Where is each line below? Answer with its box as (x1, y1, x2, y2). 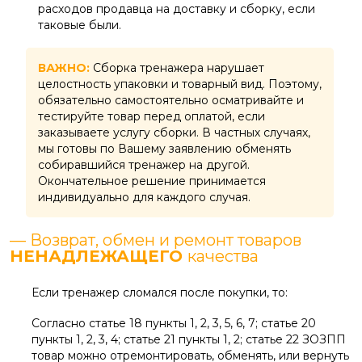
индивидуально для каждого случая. (38, 190, 250, 205)
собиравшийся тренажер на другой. (38, 158, 250, 173)
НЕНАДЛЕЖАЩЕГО (10, 246, 187, 267)
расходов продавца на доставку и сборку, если (38, 2, 315, 17)
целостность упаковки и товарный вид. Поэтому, (38, 77, 322, 92)
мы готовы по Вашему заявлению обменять (38, 141, 291, 157)
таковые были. (38, 18, 121, 33)
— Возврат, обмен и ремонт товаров (10, 230, 301, 250)
